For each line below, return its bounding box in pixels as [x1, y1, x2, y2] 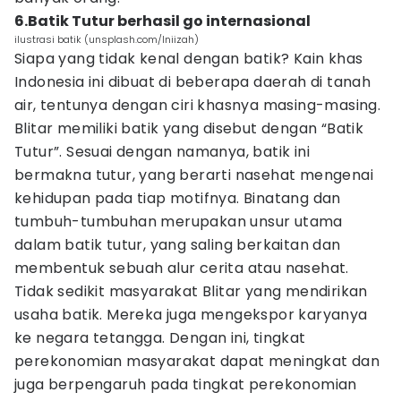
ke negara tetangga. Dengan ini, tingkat [14, 328, 306, 348]
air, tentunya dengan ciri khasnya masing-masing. [14, 95, 381, 115]
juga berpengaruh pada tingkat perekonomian [14, 374, 357, 395]
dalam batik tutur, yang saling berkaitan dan [14, 235, 341, 255]
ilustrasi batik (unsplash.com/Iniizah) [14, 32, 199, 47]
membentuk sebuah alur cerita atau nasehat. [14, 258, 349, 278]
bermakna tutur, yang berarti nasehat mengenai [14, 165, 373, 185]
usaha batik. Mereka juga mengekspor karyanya [14, 304, 368, 325]
